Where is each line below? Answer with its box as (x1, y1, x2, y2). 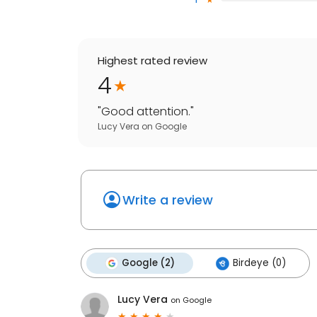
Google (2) (122, 256, 175, 270)
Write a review (122, 191, 213, 209)
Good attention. (101, 103, 190, 120)
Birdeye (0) (233, 256, 286, 270)
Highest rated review (98, 53, 207, 69)
